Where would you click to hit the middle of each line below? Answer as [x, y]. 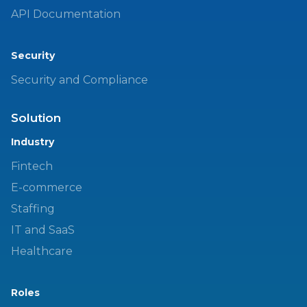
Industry [33, 142]
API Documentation [66, 14]
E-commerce [47, 187]
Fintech [32, 166]
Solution [36, 118]
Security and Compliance [79, 79]
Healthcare [42, 251]
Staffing [33, 208]
